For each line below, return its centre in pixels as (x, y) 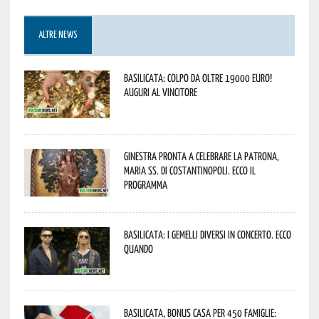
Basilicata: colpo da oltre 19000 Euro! (198, 77)
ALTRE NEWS (58, 35)
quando (138, 248)
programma (145, 184)
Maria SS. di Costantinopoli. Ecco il (189, 170)
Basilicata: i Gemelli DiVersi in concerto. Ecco (207, 234)
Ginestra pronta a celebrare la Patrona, (201, 156)
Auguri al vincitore (160, 91)
